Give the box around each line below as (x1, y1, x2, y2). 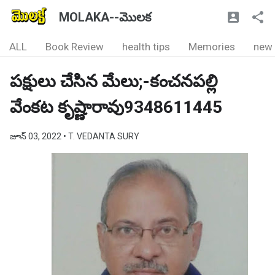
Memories (188, 41, 235, 53)
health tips (122, 41, 170, 53)
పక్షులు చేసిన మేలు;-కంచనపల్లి (10, 71, 218, 91)
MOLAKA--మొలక (59, 10, 151, 25)
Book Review (45, 41, 104, 53)
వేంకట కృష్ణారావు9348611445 (10, 97, 222, 117)
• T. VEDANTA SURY (63, 131, 139, 141)
